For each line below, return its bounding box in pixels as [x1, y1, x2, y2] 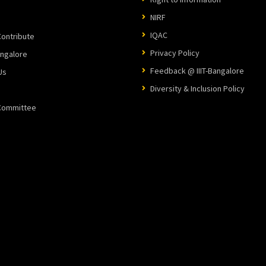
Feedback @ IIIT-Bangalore [150, 65, 244, 76]
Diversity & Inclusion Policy [150, 83, 245, 94]
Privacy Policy [150, 47, 199, 58]
